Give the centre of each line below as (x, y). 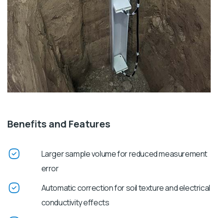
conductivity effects (75, 202)
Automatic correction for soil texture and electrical (126, 188)
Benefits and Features (59, 124)
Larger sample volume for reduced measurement (124, 154)
